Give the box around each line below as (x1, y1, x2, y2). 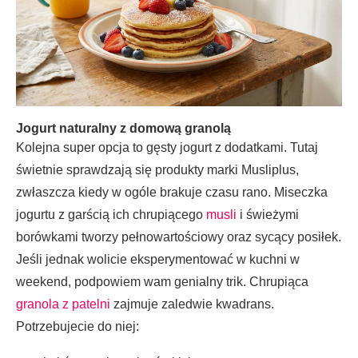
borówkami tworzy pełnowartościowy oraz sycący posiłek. (16, 230, 341, 245)
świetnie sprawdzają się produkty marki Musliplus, (16, 163, 299, 177)
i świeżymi (237, 208, 299, 222)
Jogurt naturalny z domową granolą (16, 121, 231, 136)
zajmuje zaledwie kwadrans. (110, 297, 274, 312)
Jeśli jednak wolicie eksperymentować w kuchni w (16, 253, 300, 267)
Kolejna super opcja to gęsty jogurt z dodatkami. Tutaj (16, 141, 318, 155)
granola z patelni (16, 297, 110, 312)
